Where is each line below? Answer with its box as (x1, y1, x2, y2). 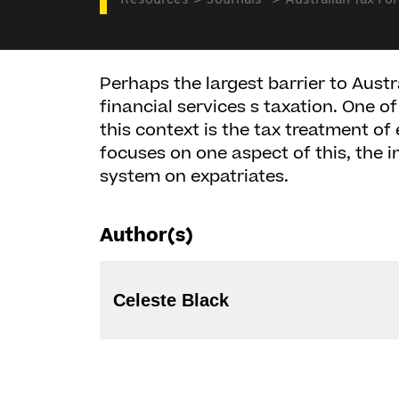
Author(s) (100, 223, 193, 248)
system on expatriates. (100, 165, 289, 189)
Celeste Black (113, 290, 229, 310)
